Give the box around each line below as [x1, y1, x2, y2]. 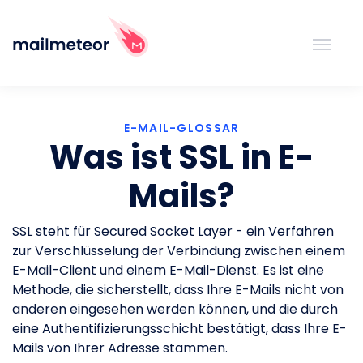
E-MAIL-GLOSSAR [123, 120, 240, 136]
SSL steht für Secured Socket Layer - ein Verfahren [12, 222, 334, 241]
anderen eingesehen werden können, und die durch [12, 300, 338, 318]
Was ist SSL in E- [49, 135, 314, 180]
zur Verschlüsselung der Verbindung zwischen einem [12, 241, 345, 260]
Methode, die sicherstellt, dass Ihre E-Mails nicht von [12, 280, 344, 299]
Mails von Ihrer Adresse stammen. [12, 339, 228, 357]
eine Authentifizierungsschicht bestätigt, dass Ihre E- [12, 319, 347, 338]
